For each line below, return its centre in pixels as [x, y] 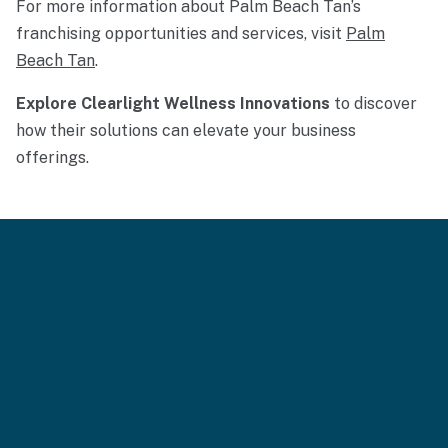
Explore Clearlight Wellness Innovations [173, 103]
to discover [373, 103]
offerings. [52, 157]
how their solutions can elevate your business [186, 130]
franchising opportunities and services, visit [181, 33]
